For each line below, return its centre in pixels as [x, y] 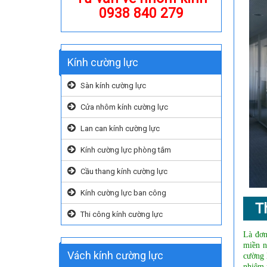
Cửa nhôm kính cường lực [124, 107]
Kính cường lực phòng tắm [126, 150]
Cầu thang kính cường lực [124, 171]
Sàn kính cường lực [113, 86]
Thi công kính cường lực [122, 214]
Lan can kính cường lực [120, 128]
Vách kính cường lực [115, 255]
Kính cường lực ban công [123, 193]
